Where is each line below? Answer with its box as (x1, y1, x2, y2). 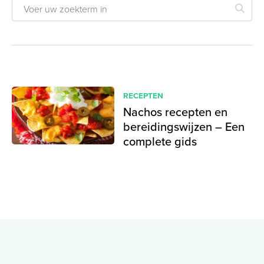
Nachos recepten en (123, 103, 227, 120)
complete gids (123, 133, 197, 150)
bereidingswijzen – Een (123, 118, 245, 135)
